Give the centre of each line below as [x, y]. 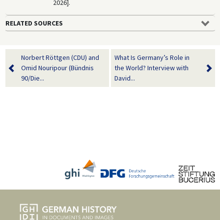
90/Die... [32, 78]
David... [125, 78]
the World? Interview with [151, 68]
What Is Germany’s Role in [152, 57]
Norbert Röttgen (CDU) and [60, 57]
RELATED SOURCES [34, 23]
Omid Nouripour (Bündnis [57, 68]
